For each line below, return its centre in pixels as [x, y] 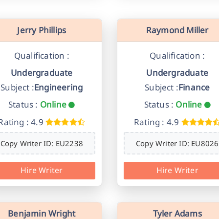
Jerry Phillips [42, 30]
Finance [194, 88]
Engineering [59, 88]
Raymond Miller [177, 30]
